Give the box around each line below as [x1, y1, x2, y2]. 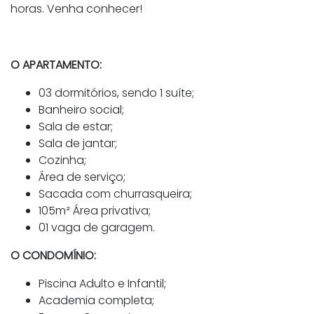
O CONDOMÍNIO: [11, 247, 96, 264]
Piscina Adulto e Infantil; [39, 275, 169, 292]
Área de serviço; [39, 169, 125, 186]
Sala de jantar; [39, 135, 117, 152]
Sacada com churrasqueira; [39, 186, 195, 203]
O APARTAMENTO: [11, 57, 102, 74]
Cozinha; [39, 152, 86, 169]
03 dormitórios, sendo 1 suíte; [39, 85, 197, 102]
